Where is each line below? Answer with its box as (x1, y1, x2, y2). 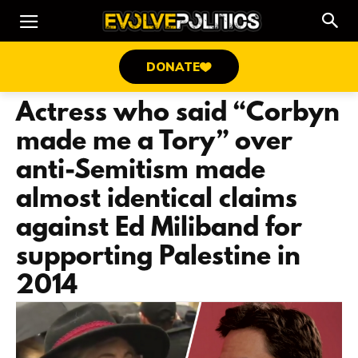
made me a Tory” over (16, 127, 292, 158)
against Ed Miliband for (16, 213, 302, 245)
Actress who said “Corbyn (16, 98, 340, 129)
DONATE (146, 58, 200, 74)
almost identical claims (16, 185, 297, 216)
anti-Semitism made (16, 156, 265, 187)
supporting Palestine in (16, 242, 300, 273)
